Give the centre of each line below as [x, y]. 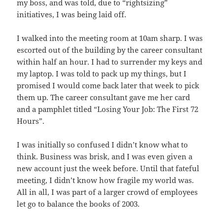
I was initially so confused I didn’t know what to [103, 144]
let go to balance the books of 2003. [78, 203]
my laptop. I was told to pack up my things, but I [102, 73]
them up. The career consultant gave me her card [104, 97]
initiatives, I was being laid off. [72, 14]
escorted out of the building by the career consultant [110, 50]
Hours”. [31, 121]
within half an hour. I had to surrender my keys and [110, 61]
